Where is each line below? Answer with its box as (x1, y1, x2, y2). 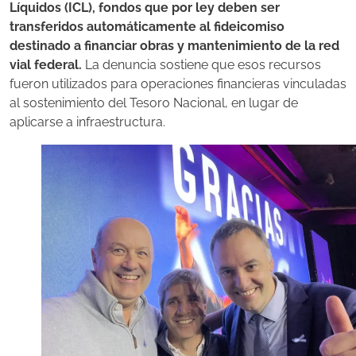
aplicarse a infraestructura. (10, 114, 165, 130)
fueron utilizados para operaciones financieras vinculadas (10, 76, 346, 92)
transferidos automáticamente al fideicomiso (10, 19, 284, 35)
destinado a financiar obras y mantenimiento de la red (10, 38, 339, 54)
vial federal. (10, 57, 82, 73)
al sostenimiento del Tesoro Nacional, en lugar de (10, 95, 298, 111)
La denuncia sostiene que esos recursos (82, 57, 321, 73)
